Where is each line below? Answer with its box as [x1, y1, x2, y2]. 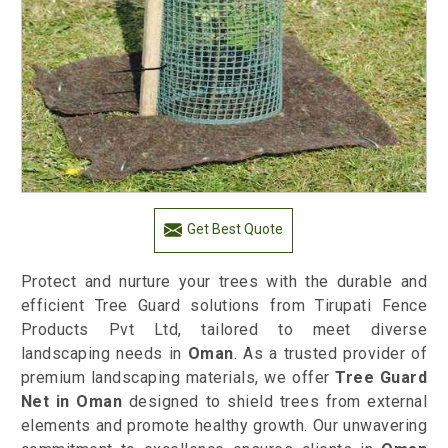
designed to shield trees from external [122, 392, 428, 412]
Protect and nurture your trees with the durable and [20, 272, 428, 292]
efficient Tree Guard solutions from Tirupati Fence [20, 296, 428, 316]
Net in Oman [20, 392, 123, 412]
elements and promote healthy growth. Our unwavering [20, 416, 428, 436]
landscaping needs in [20, 344, 188, 364]
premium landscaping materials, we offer [20, 368, 336, 388]
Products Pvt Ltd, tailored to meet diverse [20, 320, 428, 340]
